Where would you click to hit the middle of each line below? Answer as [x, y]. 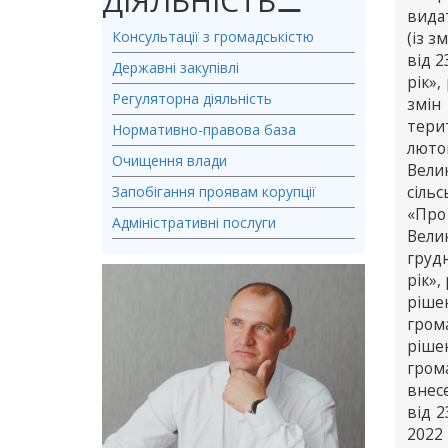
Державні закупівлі [175, 67]
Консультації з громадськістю [213, 36]
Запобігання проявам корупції [214, 191]
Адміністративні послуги [194, 222]
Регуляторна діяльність [192, 98]
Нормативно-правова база [204, 129]
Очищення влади [169, 160]
